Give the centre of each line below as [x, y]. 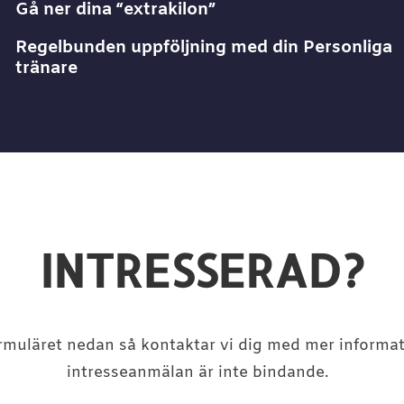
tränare [46, 69]
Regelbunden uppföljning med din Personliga [203, 48]
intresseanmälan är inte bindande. [202, 372]
